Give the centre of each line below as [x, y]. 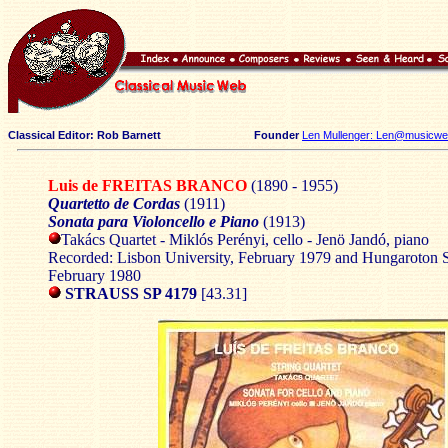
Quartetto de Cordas [114, 203]
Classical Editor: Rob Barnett [84, 135]
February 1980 [94, 275]
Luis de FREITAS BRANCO [149, 185]
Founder [236, 135]
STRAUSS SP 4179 [133, 293]
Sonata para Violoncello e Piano [155, 221]
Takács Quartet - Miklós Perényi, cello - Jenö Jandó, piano [245, 239]
